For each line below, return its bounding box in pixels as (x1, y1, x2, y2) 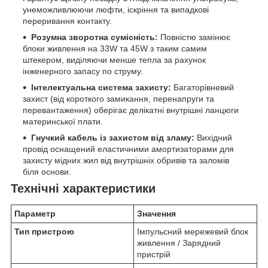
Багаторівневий (171, 82, 234, 92)
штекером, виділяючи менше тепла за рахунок (23, 54, 206, 65)
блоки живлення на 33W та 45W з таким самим (23, 43, 207, 53)
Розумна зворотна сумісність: (31, 32, 158, 42)
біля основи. (23, 166, 71, 176)
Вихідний (194, 132, 232, 142)
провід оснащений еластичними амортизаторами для (23, 144, 234, 154)
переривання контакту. (23, 16, 112, 26)
